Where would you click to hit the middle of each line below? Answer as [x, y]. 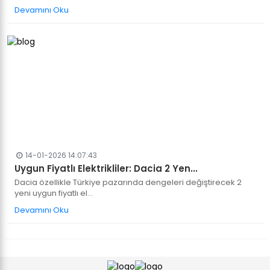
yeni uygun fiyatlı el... [54, 193]
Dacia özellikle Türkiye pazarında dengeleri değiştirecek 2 [128, 182]
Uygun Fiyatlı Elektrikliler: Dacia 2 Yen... [106, 168]
